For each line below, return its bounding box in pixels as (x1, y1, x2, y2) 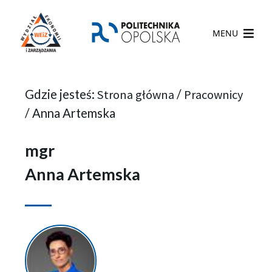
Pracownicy (183, 86, 243, 103)
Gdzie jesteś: (24, 86, 97, 101)
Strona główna (97, 86, 174, 103)
